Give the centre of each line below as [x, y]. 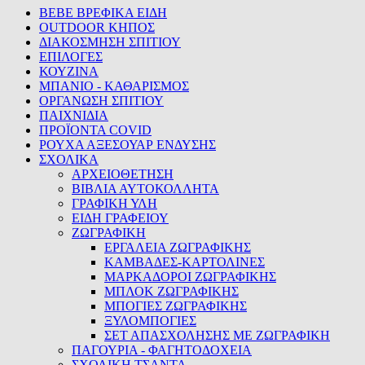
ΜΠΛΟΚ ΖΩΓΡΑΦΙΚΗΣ [172, 292]
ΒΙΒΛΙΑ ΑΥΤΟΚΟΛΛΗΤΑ [145, 189]
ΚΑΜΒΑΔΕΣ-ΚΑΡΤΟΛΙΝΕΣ [185, 262]
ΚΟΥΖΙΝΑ [69, 72]
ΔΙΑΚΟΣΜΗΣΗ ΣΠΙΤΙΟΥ [110, 42]
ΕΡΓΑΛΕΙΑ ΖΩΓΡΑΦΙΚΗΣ [178, 248]
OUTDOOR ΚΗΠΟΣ [97, 28]
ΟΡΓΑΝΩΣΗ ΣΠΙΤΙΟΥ [101, 101]
